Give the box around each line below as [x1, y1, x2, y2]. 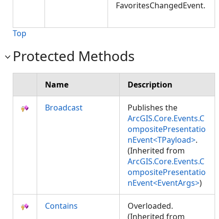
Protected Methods [13, 46, 134, 65]
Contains [45, 200, 78, 211]
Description [128, 79, 173, 90]
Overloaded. [128, 200, 175, 211]
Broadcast [45, 102, 83, 113]
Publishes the [128, 102, 177, 113]
